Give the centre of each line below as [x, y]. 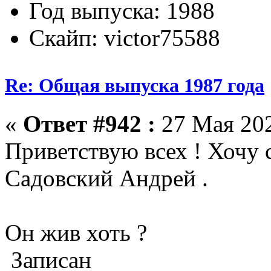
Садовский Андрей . [106, 178]
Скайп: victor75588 [125, 38]
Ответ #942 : [89, 124]
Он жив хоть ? [76, 233]
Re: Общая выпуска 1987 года [135, 85]
